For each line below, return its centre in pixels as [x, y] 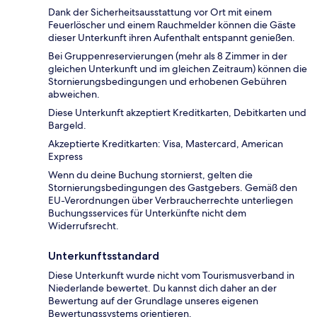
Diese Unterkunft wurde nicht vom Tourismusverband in [171, 276]
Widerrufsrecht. [83, 226]
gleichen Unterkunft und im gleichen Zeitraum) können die [178, 69]
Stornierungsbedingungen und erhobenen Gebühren [167, 82]
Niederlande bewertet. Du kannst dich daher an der [162, 288]
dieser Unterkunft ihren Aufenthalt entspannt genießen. [172, 38]
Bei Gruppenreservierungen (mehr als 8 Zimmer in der [168, 56]
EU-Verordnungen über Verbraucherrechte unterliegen [171, 201]
